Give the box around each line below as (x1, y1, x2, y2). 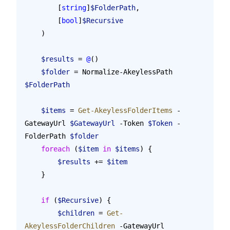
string (62, 3, 86, 12)
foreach (41, 144, 70, 153)
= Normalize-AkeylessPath (70, 67, 177, 76)
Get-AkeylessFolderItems (78, 106, 172, 114)
